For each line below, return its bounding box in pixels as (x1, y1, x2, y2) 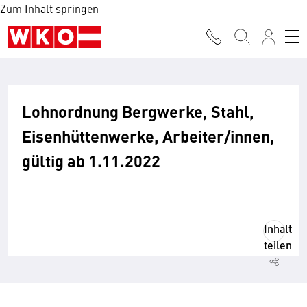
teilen (264, 237, 292, 253)
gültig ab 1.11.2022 (22, 149, 160, 172)
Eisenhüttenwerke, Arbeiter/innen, (22, 124, 275, 147)
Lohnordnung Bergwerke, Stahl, (22, 99, 254, 123)
